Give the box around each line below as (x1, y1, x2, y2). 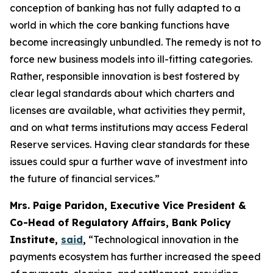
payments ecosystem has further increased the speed (10, 250, 261, 263)
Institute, (10, 233, 61, 246)
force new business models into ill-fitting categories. (10, 53, 252, 65)
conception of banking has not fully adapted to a (10, 2, 241, 14)
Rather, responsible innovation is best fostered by (10, 70, 239, 82)
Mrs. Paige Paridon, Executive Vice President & (10, 199, 246, 211)
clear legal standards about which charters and (10, 87, 235, 99)
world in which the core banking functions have (10, 19, 230, 31)
